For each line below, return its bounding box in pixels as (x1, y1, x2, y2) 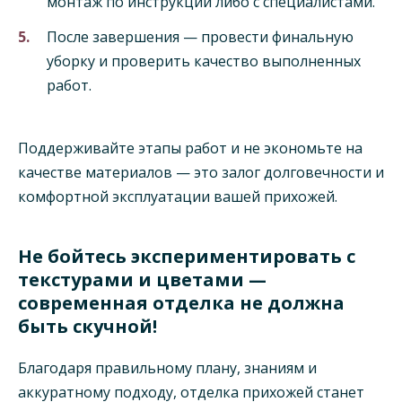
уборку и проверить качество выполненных (47, 50, 361, 71)
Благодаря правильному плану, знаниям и (18, 357, 317, 378)
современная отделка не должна (18, 290, 345, 315)
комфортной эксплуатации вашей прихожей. (18, 186, 337, 206)
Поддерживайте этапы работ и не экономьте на (18, 137, 363, 158)
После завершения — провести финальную (47, 26, 354, 47)
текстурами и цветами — (18, 267, 267, 292)
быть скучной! (18, 313, 157, 338)
